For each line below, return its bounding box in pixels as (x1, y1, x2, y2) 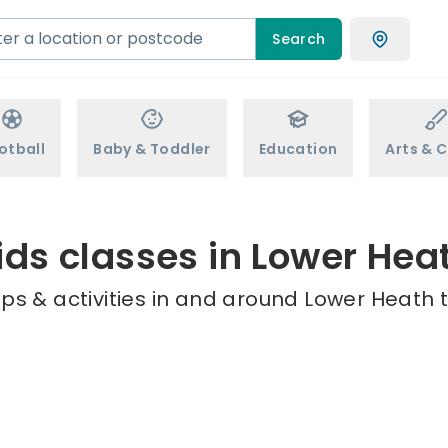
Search (272, 28, 326, 49)
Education (258, 139, 338, 159)
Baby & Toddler (93, 139, 211, 159)
